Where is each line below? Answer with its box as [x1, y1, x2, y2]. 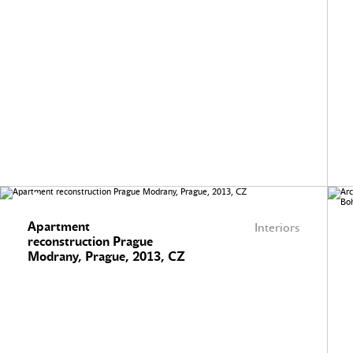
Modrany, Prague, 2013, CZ [28, 249, 185, 264]
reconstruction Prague [28, 234, 153, 249]
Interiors [255, 221, 299, 235]
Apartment [28, 219, 90, 234]
